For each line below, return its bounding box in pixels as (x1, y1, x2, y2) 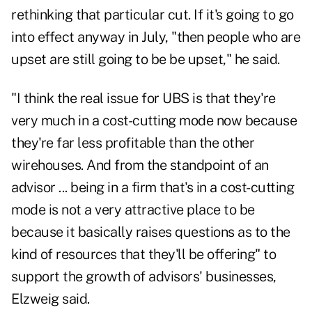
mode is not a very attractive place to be (11, 201, 255, 219)
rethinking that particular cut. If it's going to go (11, 6, 294, 24)
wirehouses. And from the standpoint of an (11, 157, 269, 174)
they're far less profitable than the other (11, 134, 254, 152)
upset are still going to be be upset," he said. (11, 51, 280, 68)
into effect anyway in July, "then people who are (11, 29, 300, 46)
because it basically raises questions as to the (11, 224, 290, 241)
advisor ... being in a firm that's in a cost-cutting (11, 179, 294, 196)
